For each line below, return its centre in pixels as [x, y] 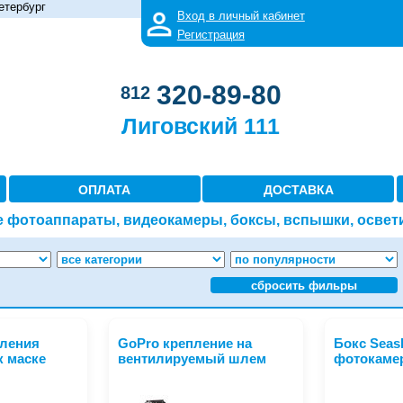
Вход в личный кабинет [241, 16]
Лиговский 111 [201, 125]
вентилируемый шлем [193, 359]
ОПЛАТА [105, 189]
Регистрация [210, 35]
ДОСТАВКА [298, 189]
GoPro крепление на [185, 344]
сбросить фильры [304, 285]
